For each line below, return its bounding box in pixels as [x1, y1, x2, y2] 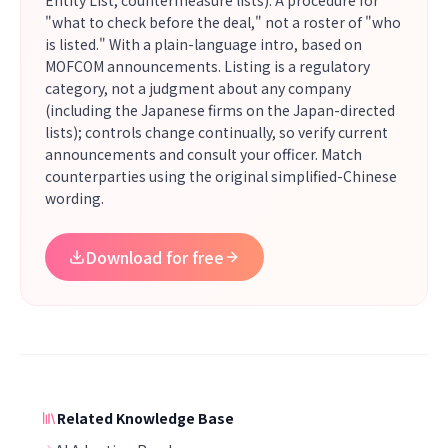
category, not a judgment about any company [45, 78, 351, 98]
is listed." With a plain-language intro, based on [45, 34, 362, 54]
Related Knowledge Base [57, 408, 234, 428]
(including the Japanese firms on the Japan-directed [45, 100, 395, 120]
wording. [45, 188, 104, 208]
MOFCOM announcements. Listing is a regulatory [45, 56, 370, 76]
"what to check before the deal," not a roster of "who [45, 12, 401, 32]
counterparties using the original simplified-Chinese [45, 166, 397, 186]
